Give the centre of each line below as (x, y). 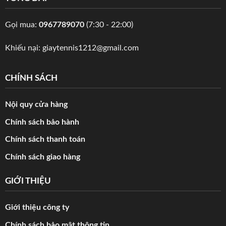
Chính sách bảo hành (42, 122)
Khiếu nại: (23, 48)
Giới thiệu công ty (37, 208)
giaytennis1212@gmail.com (90, 48)
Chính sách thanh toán (45, 139)
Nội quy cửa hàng (36, 104)
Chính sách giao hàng (42, 157)
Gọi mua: (22, 25)
